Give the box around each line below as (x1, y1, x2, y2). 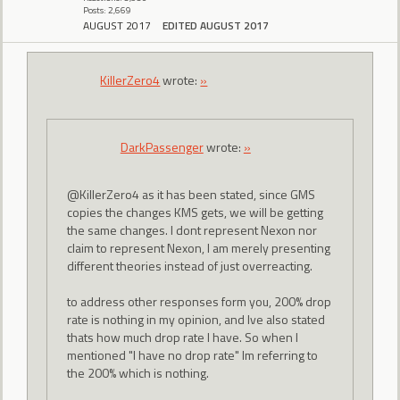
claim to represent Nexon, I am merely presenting (66, 237, 330, 257)
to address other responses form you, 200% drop (66, 291, 331, 311)
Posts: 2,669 (83, 3, 131, 17)
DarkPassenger (120, 137, 204, 157)
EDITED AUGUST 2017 (162, 17, 269, 35)
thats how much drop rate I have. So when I (66, 327, 298, 346)
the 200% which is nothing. (66, 362, 209, 382)
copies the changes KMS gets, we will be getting (66, 202, 323, 221)
